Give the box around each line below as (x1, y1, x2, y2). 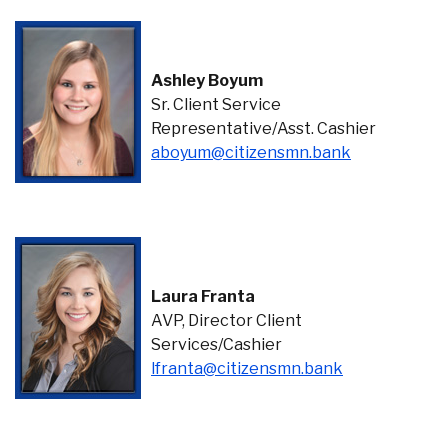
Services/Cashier (151, 334, 282, 354)
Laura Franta (151, 286, 255, 306)
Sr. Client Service (151, 94, 281, 114)
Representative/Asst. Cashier (151, 118, 376, 138)
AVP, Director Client (151, 310, 302, 330)
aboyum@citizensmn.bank (151, 142, 351, 162)
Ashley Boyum (151, 70, 263, 90)
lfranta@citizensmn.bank (151, 358, 343, 378)
